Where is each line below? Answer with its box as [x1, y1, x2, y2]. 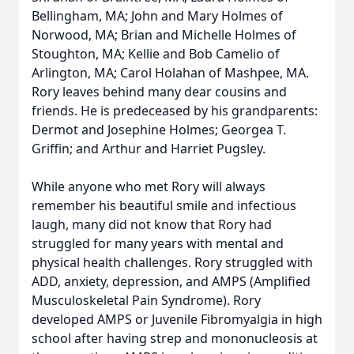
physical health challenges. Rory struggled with [32, 254, 313, 271]
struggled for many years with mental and [32, 235, 284, 252]
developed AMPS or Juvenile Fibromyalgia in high [32, 311, 322, 328]
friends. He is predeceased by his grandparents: [32, 102, 318, 119]
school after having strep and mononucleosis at [32, 330, 318, 347]
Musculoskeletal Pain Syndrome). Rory [32, 292, 261, 309]
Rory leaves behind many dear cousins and [32, 83, 287, 100]
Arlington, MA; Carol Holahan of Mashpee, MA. [32, 64, 309, 81]
